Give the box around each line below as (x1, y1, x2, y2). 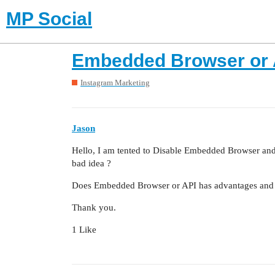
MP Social (6, 9, 92, 29)
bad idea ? (72, 158, 111, 168)
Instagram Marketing (80, 78, 150, 87)
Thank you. (72, 202, 116, 212)
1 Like (72, 224, 96, 234)
